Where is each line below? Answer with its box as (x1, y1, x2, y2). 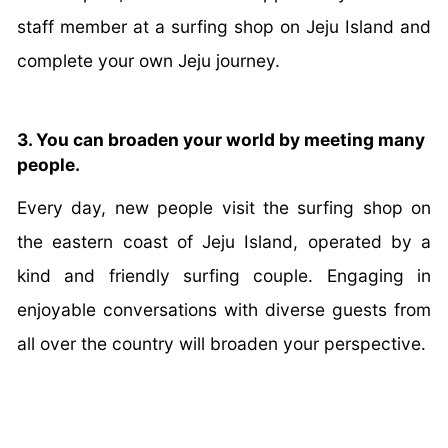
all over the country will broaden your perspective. (17, 332, 426, 354)
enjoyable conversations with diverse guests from (17, 298, 431, 320)
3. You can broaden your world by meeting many (17, 128, 425, 150)
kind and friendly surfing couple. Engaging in (17, 264, 431, 286)
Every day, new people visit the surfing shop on (17, 196, 431, 218)
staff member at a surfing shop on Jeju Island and (17, 15, 431, 37)
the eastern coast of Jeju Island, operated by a (17, 230, 431, 252)
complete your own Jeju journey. (17, 49, 280, 71)
